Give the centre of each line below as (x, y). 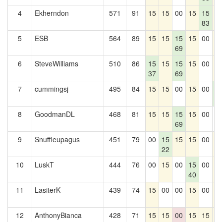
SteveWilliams (56, 63)
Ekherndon (52, 13)
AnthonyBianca (58, 215)
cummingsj (52, 89)
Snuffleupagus (57, 139)
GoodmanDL (55, 114)
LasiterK (48, 190)
